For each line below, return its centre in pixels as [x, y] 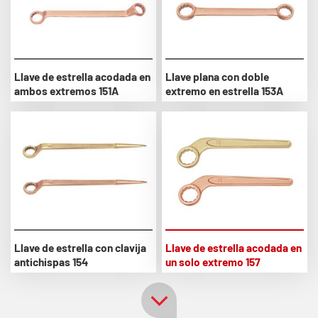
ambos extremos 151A [66, 91]
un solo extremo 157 [213, 262]
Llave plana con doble [218, 77]
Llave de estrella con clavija [80, 247]
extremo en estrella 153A [225, 91]
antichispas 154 [51, 262]
